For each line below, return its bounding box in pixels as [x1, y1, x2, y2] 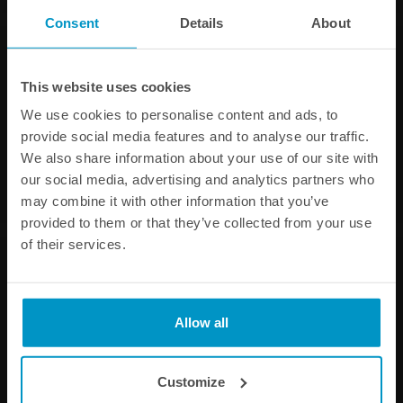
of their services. [21, 236, 126, 252]
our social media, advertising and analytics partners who [21, 171, 374, 187]
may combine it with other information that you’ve [21, 193, 329, 209]
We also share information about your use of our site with [21, 149, 379, 166]
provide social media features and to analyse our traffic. [21, 128, 370, 144]
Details [179, 14, 224, 31]
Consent [45, 14, 99, 31]
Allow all [175, 314, 228, 330]
